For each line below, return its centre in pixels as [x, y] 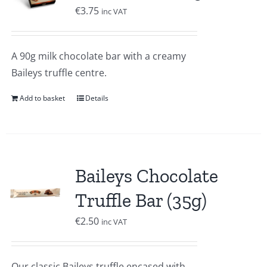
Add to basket [42, 98]
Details [97, 98]
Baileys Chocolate [146, 176]
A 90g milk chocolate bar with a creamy [98, 56]
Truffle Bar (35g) [141, 200]
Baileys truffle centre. [59, 73]
